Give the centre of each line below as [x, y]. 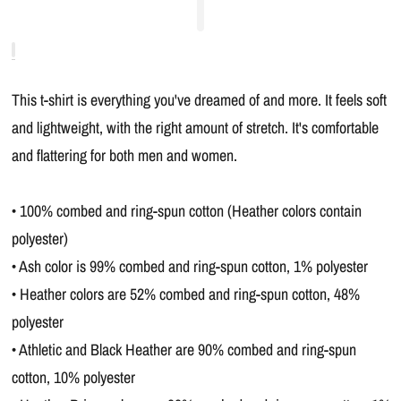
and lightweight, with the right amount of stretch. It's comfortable [195, 128]
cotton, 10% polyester [73, 377]
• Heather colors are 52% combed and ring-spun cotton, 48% [185, 294]
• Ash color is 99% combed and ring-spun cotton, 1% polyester [189, 266]
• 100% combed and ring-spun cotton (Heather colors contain [186, 211]
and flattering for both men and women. [124, 155]
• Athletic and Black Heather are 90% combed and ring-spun [183, 350]
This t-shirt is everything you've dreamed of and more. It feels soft [199, 100]
